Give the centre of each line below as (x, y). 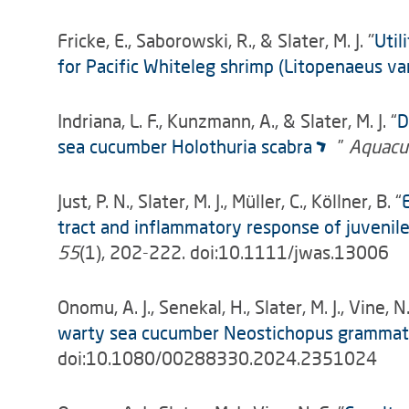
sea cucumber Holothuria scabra (185, 146)
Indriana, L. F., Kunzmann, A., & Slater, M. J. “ (227, 121)
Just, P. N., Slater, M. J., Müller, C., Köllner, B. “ (230, 201)
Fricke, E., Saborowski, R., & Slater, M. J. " (216, 40)
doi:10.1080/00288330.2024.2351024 (217, 358)
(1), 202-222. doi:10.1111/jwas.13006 (234, 252)
